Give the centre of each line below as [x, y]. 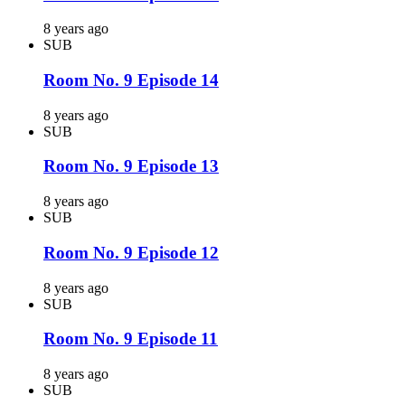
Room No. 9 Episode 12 [131, 252]
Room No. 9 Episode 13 [131, 166]
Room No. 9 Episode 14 [131, 80]
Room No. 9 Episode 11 [131, 339]
